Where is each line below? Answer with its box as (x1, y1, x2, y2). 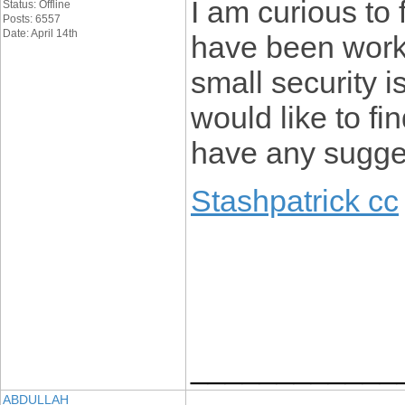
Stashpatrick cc (191, 184, 399, 218)
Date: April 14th (3, 27, 78, 40)
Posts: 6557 (3, 13, 61, 25)
